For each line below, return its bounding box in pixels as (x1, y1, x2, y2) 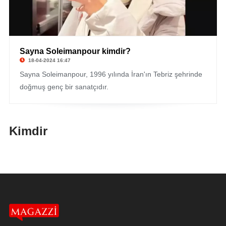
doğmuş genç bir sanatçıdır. (19, 83, 108, 91)
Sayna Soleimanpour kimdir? (19, 47, 131, 55)
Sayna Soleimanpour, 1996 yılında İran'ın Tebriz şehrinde (19, 70, 202, 78)
